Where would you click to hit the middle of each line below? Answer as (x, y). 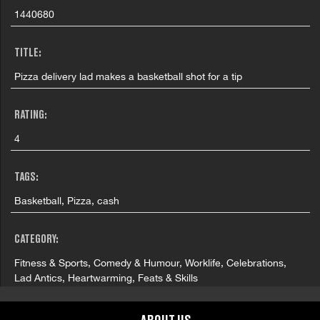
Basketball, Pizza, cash (67, 200)
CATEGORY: (37, 240)
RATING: (31, 115)
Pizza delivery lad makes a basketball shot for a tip (129, 76)
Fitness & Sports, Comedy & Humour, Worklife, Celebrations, (151, 262)
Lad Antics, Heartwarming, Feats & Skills (106, 277)
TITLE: (28, 53)
